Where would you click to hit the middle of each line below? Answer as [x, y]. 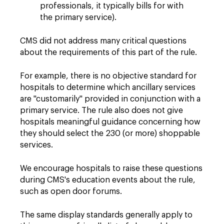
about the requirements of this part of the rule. [109, 52]
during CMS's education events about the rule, [108, 180]
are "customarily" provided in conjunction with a [110, 99]
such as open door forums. [71, 191]
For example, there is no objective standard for [108, 76]
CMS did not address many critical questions [103, 41]
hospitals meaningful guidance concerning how [110, 122]
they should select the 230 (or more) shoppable [110, 133]
